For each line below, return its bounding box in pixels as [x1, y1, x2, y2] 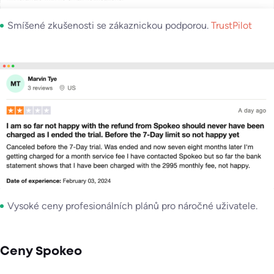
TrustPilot [209, 20, 252, 32]
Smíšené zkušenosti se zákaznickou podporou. [7, 20, 209, 32]
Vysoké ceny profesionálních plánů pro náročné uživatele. [7, 199, 257, 212]
